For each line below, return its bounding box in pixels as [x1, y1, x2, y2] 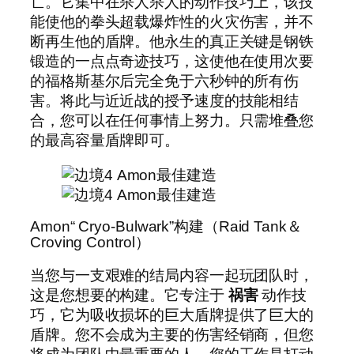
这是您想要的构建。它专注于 [30, 286, 228, 303]
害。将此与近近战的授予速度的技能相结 [30, 92, 299, 110]
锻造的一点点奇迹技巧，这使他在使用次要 [30, 53, 314, 70]
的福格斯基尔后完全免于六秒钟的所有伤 [30, 73, 299, 90]
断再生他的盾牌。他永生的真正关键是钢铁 [30, 33, 314, 51]
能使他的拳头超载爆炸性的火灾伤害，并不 [30, 13, 314, 31]
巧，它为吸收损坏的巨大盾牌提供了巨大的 [30, 306, 314, 323]
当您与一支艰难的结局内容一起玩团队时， [30, 266, 314, 284]
